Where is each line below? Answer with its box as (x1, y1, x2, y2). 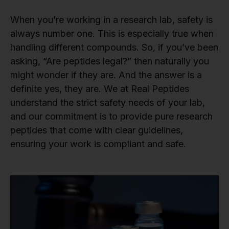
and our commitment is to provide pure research (10, 110, 213, 122)
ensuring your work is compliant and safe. (10, 138, 189, 149)
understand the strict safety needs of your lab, (10, 97, 205, 108)
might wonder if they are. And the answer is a (10, 69, 202, 80)
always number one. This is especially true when (10, 28, 214, 39)
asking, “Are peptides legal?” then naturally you (10, 55, 209, 66)
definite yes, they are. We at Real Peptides (10, 83, 189, 94)
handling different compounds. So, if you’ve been (10, 41, 218, 53)
